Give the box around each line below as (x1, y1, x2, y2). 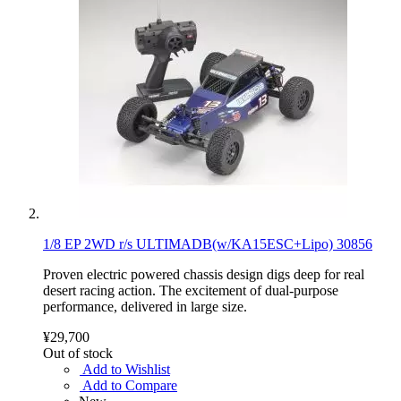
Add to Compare (82, 377, 177, 393)
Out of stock (43, 345, 113, 361)
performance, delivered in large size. (43, 298, 247, 314)
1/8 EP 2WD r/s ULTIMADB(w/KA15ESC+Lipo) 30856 (43, 235, 372, 252)
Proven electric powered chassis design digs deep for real (43, 266, 364, 282)
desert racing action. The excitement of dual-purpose (43, 282, 338, 298)
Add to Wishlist (82, 361, 170, 377)
